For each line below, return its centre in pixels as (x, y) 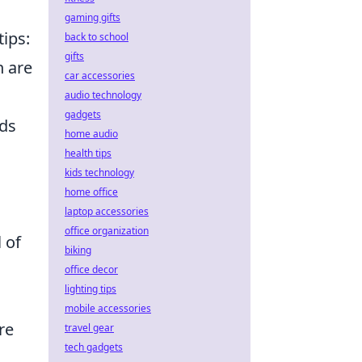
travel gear (89, 328)
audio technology (103, 95)
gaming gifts (93, 17)
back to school (97, 37)
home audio (91, 134)
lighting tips (90, 289)
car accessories (100, 76)
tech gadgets (94, 347)
